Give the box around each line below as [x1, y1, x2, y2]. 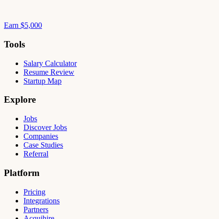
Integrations [23, 196, 60, 205]
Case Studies [23, 141, 63, 150]
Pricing [23, 187, 45, 196]
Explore [4, 94, 36, 105]
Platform [4, 167, 40, 178]
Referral [23, 150, 48, 158]
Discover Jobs [23, 123, 67, 132]
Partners [23, 205, 48, 214]
